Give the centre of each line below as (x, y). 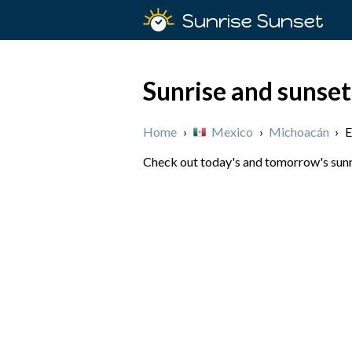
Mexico (232, 131)
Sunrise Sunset (253, 21)
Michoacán (299, 131)
